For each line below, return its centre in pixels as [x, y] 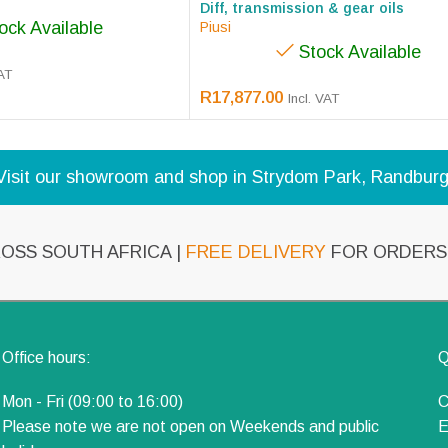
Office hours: [47, 357]
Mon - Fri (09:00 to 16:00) [93, 401]
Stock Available [360, 51]
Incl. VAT [314, 98]
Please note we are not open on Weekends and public [191, 426]
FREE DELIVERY [255, 251]
